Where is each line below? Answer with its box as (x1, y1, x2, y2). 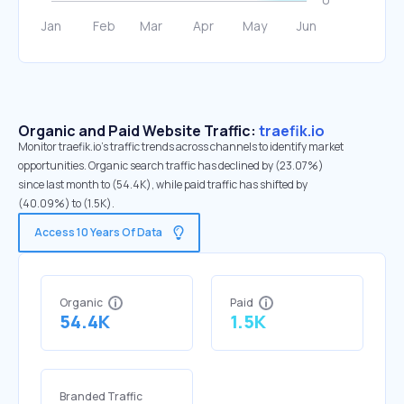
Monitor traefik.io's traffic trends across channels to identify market (18, 139, 344, 154)
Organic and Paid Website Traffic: (18, 121, 259, 141)
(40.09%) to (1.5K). (18, 196, 115, 211)
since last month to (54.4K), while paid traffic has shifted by (18, 177, 308, 192)
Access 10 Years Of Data (34, 225, 162, 240)
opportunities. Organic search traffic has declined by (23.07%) (18, 158, 324, 173)
